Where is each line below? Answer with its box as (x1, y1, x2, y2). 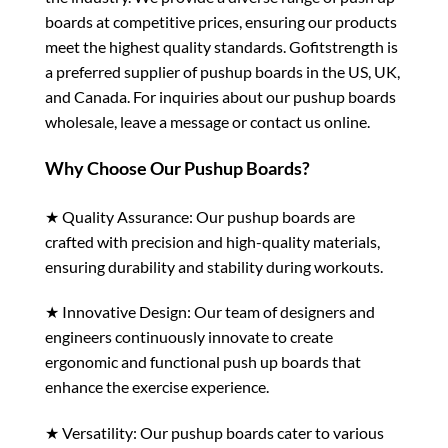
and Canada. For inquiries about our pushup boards (45, 87, 396, 107)
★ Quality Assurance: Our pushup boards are (45, 206, 355, 226)
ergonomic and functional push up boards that (45, 352, 361, 372)
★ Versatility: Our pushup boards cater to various (45, 423, 384, 443)
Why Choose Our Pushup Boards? (45, 157, 310, 179)
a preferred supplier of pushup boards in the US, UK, (45, 62, 400, 82)
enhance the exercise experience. (45, 377, 269, 397)
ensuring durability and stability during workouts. (45, 256, 383, 276)
